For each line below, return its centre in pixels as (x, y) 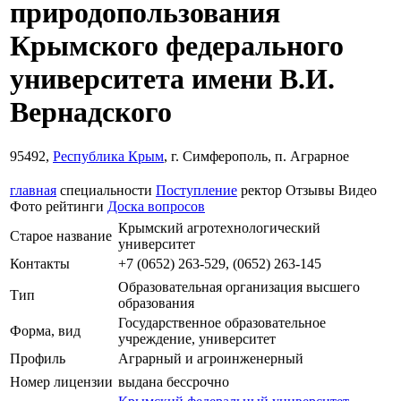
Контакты (40, 263)
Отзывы (310, 190)
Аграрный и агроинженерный (211, 358)
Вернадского (91, 112)
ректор (261, 190)
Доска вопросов (156, 206)
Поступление (196, 190)
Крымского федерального (177, 46)
